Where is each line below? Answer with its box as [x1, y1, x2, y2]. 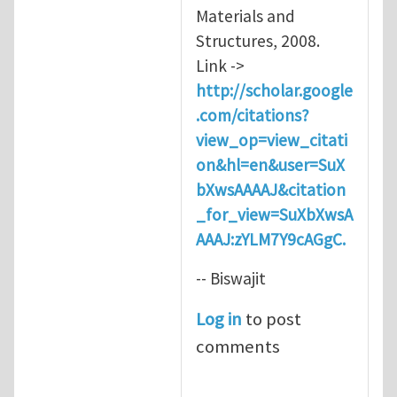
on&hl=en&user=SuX [196, 153, 345, 175]
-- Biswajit [196, 267, 266, 289]
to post [242, 307, 301, 331]
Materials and [196, 4, 295, 27]
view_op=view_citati [196, 128, 347, 151]
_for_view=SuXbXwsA [196, 203, 353, 225]
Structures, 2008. [196, 29, 320, 51]
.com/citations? [196, 104, 309, 126]
